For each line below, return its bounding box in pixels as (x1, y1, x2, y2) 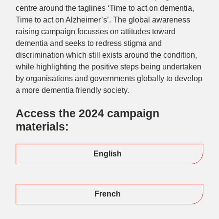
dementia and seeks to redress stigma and (16, 39, 162, 47)
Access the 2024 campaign (16, 107, 159, 120)
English (93, 149, 122, 158)
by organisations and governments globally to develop (16, 74, 202, 83)
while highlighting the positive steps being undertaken (16, 62, 201, 71)
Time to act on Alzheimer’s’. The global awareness (16, 15, 190, 24)
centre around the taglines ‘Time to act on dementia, (16, 3, 194, 12)
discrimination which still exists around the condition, (16, 50, 197, 59)
